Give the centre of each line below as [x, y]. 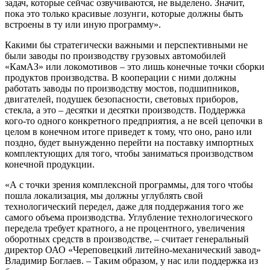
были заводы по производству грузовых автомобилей [115, 55]
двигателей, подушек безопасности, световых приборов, [121, 99]
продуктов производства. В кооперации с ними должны [121, 77]
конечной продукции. [50, 164]
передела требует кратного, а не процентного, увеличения [125, 228]
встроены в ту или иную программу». [83, 24]
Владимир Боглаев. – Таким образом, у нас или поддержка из [131, 260]
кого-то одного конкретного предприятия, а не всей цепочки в [134, 121]
